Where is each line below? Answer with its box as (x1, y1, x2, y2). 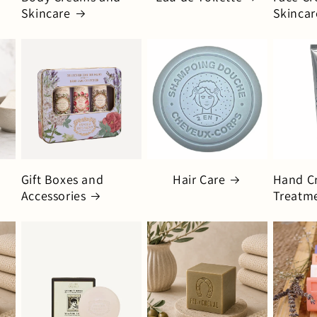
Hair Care (173, 171, 226, 188)
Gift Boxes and (21, 171, 104, 188)
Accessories (21, 187, 86, 204)
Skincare (21, 4, 71, 21)
